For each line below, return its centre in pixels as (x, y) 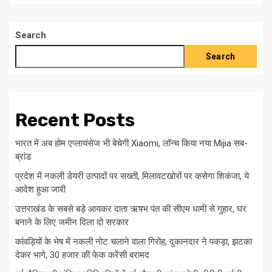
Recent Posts (75, 121)
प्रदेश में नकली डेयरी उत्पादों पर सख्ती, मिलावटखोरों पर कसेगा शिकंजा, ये (132, 176)
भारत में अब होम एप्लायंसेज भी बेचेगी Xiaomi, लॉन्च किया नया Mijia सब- (131, 144)
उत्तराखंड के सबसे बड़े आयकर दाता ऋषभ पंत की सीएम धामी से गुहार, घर (131, 209)
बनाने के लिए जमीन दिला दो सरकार (72, 223)
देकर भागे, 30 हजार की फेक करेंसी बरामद (82, 255)
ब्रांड (23, 157)
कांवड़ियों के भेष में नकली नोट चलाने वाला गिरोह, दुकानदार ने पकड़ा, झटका (134, 242)
